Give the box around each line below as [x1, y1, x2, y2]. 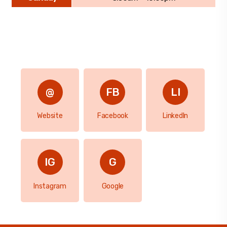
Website [37, 111, 63, 121]
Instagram [33, 181, 66, 191]
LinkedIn [163, 111, 188, 121]
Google [101, 181, 124, 191]
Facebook [97, 111, 128, 121]
